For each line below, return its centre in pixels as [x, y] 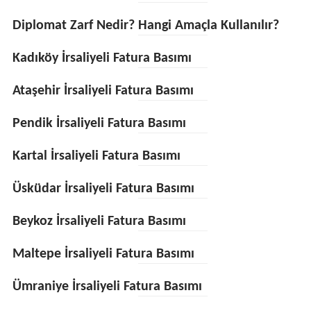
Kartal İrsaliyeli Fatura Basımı [96, 156]
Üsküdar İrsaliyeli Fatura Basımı [103, 189]
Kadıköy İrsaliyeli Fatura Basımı [102, 58]
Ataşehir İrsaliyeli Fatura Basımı [103, 91]
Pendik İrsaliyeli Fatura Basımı [99, 124]
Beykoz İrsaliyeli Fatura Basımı [99, 221]
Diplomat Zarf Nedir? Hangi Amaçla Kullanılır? [145, 26]
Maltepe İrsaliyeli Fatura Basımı [103, 254]
